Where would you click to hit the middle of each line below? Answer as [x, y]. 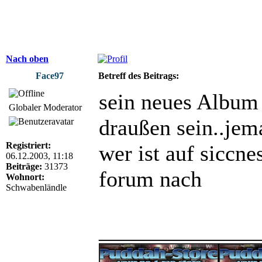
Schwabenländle [36, 187]
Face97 [50, 75]
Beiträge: [24, 166]
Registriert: [28, 145]
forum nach [150, 179]
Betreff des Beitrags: [139, 75]
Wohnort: [25, 177]
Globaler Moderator [45, 107]
